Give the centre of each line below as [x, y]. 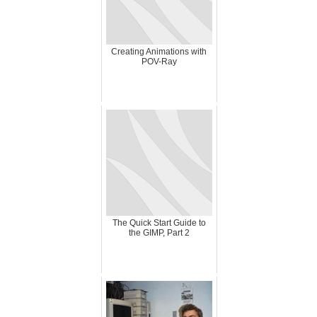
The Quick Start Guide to [159, 223]
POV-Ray [159, 61]
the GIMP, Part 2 [159, 232]
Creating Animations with [159, 51]
